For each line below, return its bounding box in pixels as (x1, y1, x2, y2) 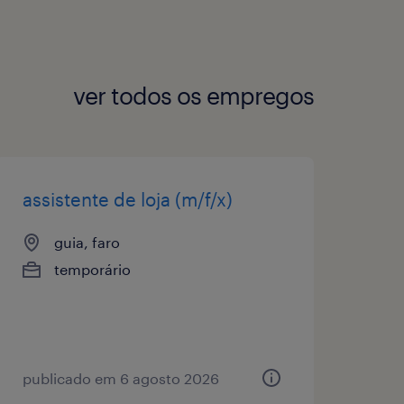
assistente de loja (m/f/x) (22, 188, 233, 210)
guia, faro (53, 233, 120, 251)
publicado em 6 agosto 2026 (22, 369, 219, 387)
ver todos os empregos (73, 81, 314, 110)
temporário (53, 260, 131, 278)
